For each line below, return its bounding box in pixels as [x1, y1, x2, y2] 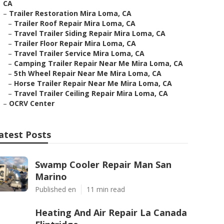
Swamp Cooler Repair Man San [35, 158, 171, 170]
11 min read [86, 184, 125, 194]
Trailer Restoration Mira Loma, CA [9, 8, 131, 18]
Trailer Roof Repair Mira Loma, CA [14, 18, 135, 28]
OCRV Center [9, 98, 54, 108]
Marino [35, 170, 67, 182]
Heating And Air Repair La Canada [35, 206, 187, 218]
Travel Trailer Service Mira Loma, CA [14, 48, 144, 58]
